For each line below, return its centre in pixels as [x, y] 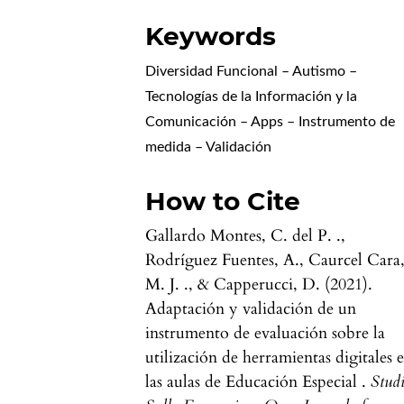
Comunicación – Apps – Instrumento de [271, 121]
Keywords [211, 36]
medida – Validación [209, 147]
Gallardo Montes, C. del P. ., [246, 235]
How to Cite [223, 201]
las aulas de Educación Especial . [258, 381]
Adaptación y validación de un [251, 308]
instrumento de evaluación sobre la [266, 333]
